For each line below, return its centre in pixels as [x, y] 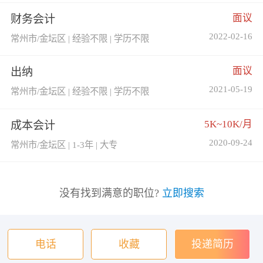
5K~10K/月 [229, 124]
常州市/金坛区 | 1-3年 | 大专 [64, 144]
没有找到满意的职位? [110, 193]
